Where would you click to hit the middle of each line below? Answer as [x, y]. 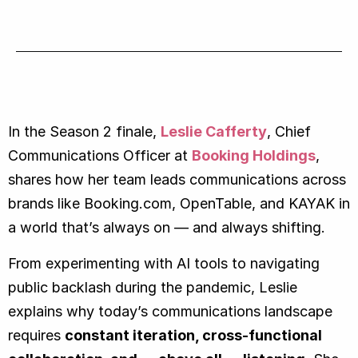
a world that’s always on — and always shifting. [167, 227]
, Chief [289, 131]
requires [36, 335]
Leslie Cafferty [214, 131]
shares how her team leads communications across [177, 179]
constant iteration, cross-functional [193, 335]
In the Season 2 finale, [84, 131]
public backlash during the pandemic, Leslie [153, 287]
